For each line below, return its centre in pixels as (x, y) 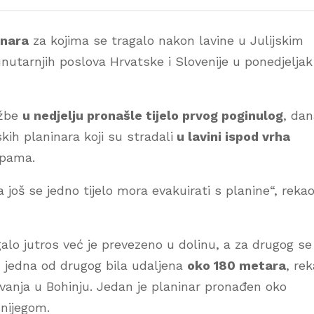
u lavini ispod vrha (232, 136)
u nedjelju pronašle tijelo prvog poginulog (153, 115)
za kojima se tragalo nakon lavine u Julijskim (166, 40)
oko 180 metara (237, 265)
